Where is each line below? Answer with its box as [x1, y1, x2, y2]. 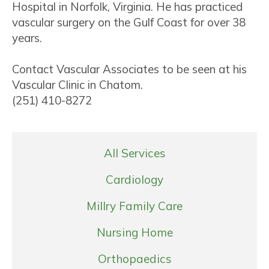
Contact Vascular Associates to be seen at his [12, 61, 247, 76]
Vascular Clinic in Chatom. [12, 77, 143, 92]
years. [12, 30, 42, 45]
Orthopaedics [97, 251, 172, 266]
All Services [103, 145, 166, 160]
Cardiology [106, 172, 163, 187]
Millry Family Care [86, 198, 183, 213]
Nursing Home [96, 225, 173, 240]
